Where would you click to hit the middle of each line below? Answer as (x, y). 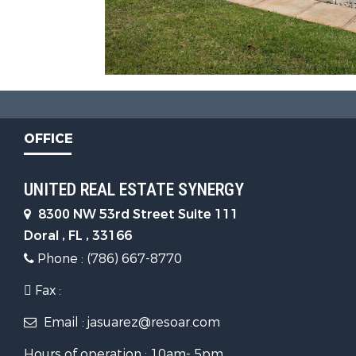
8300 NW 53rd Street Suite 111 (137, 214)
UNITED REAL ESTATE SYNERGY (134, 190)
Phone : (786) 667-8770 (108, 259)
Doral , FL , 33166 (78, 236)
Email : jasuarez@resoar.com (130, 322)
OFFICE (48, 139)
